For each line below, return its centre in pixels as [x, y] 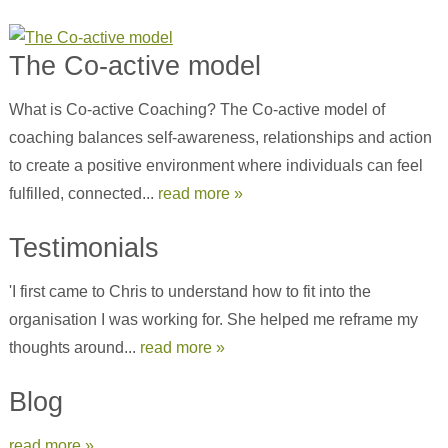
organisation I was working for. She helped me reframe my [213, 319]
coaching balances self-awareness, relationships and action [220, 137]
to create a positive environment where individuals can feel [215, 165]
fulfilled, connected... [83, 193]
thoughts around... [74, 347]
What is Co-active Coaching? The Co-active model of [196, 109]
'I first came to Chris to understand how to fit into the [189, 291]
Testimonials [83, 247]
